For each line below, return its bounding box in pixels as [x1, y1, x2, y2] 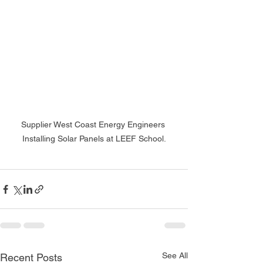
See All [162, 251, 188, 261]
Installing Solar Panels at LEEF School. [22, 134, 166, 144]
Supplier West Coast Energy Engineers [21, 120, 167, 130]
